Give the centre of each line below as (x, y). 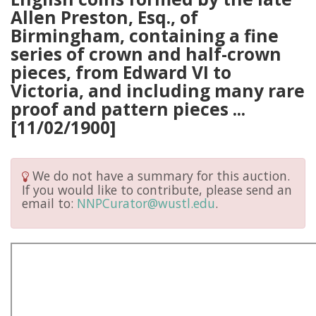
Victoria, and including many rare (158, 91)
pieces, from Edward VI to (121, 72)
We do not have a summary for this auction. (159, 176)
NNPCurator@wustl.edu (146, 203)
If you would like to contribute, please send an (157, 189)
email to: (49, 203)
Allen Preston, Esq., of (104, 17)
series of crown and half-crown (146, 54)
